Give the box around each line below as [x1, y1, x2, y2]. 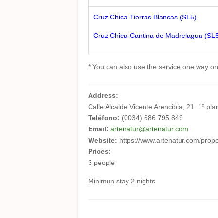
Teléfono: [88, 114, 122, 122]
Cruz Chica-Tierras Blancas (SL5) [93, 13, 197, 21]
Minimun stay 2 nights [88, 177, 155, 185]
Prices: [88, 147, 113, 155]
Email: [88, 125, 110, 133]
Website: [88, 136, 119, 144]
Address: [88, 91, 120, 99]
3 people [88, 159, 115, 166]
